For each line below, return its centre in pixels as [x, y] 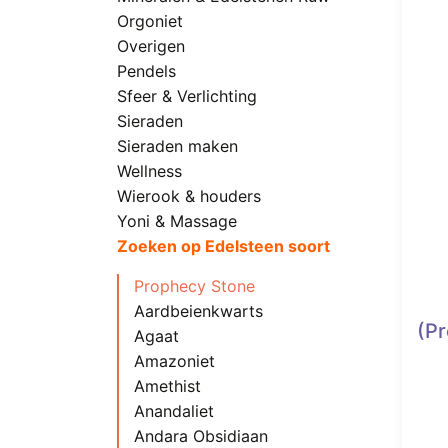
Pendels [146, 71]
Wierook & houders [189, 196]
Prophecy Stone [194, 286]
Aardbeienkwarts [198, 311]
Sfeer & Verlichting [187, 96]
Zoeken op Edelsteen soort [223, 246]
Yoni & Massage [177, 221]
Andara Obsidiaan [200, 436]
